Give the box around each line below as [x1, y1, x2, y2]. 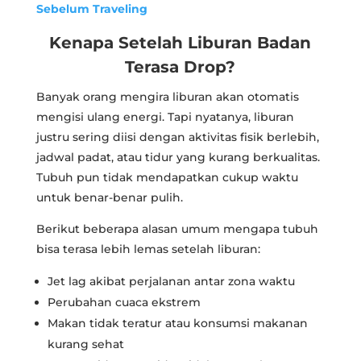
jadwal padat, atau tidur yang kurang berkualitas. [35, 149, 320, 164]
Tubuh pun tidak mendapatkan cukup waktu [35, 169, 298, 185]
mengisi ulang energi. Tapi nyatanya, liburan [35, 109, 294, 124]
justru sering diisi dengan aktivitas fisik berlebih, [35, 129, 319, 144]
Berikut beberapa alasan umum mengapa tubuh [35, 221, 318, 236]
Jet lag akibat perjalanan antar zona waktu [47, 273, 295, 288]
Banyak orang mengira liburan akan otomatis [35, 89, 299, 104]
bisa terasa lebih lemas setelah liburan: [35, 241, 260, 256]
